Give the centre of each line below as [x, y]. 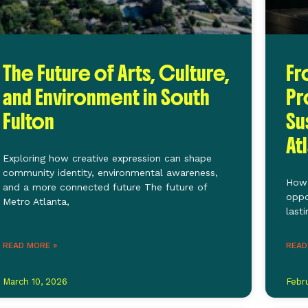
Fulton [29, 121]
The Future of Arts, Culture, [117, 73]
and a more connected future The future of [105, 187]
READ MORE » [30, 245]
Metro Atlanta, [36, 201]
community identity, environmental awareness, [111, 172]
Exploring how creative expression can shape [108, 158]
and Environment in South [107, 97]
